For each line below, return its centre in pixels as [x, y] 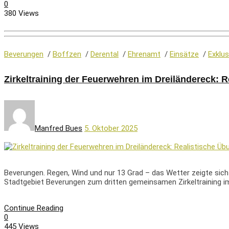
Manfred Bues [59, 129]
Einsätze [184, 54]
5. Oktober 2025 [111, 129]
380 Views [21, 13]
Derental [105, 54]
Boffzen [67, 54]
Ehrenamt [144, 54]
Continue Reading [34, 208]
